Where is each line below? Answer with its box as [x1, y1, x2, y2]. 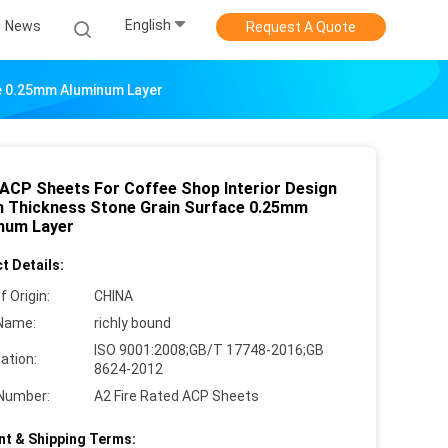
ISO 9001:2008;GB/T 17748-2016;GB [94, 342, 324, 358]
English [125, 17, 171, 34]
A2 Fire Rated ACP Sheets [94, 388, 259, 404]
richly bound [94, 315, 171, 331]
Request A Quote [246, 19, 356, 35]
